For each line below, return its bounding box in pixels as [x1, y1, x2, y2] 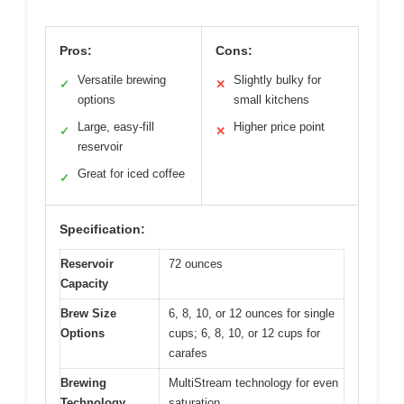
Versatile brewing [78, 73, 166, 87]
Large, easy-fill [78, 120, 154, 134]
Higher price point [234, 120, 325, 134]
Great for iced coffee [78, 167, 185, 181]
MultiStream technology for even [169, 376, 338, 390]
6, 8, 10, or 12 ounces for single [169, 307, 335, 321]
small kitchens [234, 93, 309, 107]
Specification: [60, 222, 145, 237]
